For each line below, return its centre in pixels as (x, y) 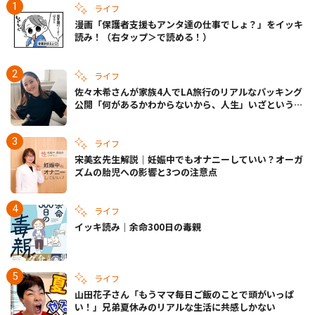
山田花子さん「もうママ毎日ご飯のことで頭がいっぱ (184, 295)
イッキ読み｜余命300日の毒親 (138, 227)
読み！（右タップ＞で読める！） (143, 37)
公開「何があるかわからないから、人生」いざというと (189, 105)
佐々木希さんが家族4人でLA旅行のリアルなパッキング (188, 92)
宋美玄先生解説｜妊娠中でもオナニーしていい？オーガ (189, 160)
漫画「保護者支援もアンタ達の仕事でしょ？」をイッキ (189, 25)
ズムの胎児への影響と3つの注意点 (146, 172)
